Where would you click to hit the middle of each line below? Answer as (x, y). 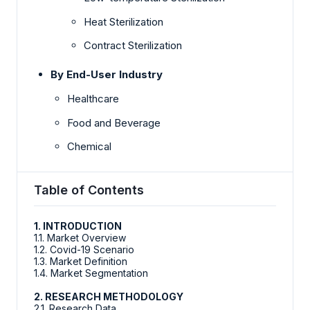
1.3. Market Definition (81, 261)
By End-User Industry (107, 75)
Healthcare (93, 99)
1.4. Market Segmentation (91, 273)
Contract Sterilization (133, 46)
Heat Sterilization (124, 21)
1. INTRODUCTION (78, 226)
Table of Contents (89, 190)
